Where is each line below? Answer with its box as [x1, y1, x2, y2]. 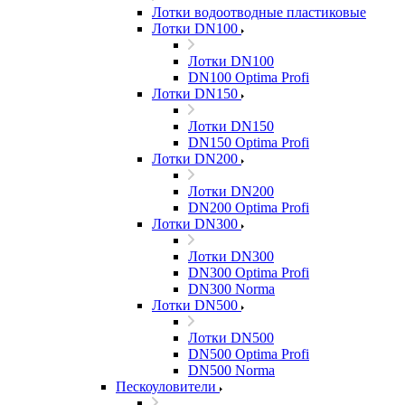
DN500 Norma [188, 363, 275, 378]
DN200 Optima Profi [188, 200, 309, 215]
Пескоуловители [116, 379, 216, 394]
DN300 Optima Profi [188, 265, 309, 280]
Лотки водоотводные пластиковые [152, 5, 366, 20]
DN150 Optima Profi [188, 135, 309, 150]
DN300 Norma [188, 281, 275, 297]
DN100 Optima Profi [188, 70, 309, 85]
